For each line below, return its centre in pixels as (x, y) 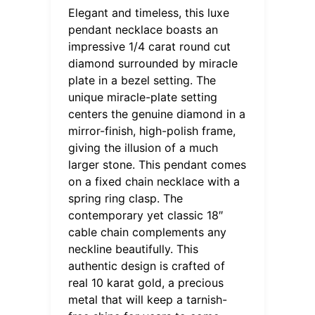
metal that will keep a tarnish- (148, 299)
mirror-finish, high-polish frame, (152, 130)
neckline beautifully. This (134, 249)
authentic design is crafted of (147, 265)
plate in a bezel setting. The (142, 80)
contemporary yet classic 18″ (146, 215)
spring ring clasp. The (126, 198)
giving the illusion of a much (143, 147)
